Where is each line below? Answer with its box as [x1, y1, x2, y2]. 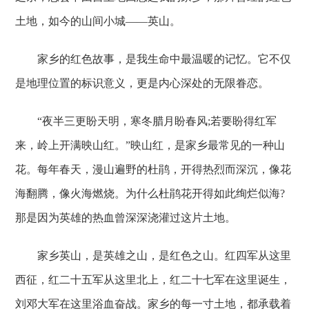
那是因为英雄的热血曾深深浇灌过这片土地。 [15, 212, 237, 223]
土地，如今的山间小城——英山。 [15, 15, 181, 27]
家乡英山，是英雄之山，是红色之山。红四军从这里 [15, 250, 292, 261]
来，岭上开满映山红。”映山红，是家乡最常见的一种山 [15, 139, 286, 151]
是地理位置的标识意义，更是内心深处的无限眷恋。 [15, 77, 270, 89]
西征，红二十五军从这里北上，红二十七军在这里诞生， [15, 274, 292, 286]
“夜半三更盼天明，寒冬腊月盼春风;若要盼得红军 [15, 115, 277, 127]
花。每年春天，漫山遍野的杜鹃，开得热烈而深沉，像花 [15, 163, 292, 175]
